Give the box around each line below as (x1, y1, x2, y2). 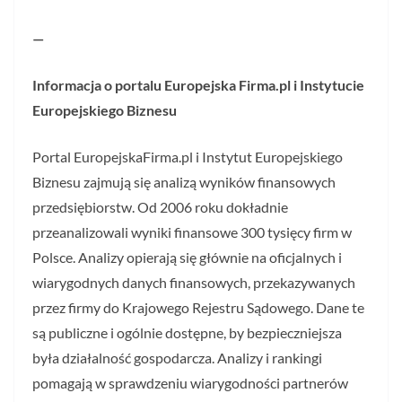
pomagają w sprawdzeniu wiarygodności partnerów (32, 374, 348, 391)
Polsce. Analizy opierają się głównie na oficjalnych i (32, 249, 342, 266)
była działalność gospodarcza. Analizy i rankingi (32, 349, 322, 366)
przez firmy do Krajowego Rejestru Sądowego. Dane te (32, 299, 364, 316)
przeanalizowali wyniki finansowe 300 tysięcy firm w (32, 223, 352, 240)
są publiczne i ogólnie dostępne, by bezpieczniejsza (32, 324, 342, 341)
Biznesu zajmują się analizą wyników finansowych (32, 173, 336, 190)
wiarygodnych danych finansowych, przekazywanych (32, 274, 355, 291)
